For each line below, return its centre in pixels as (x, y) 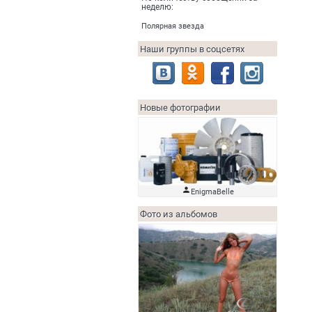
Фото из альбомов (179, 214)
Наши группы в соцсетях (192, 49)
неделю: (157, 7)
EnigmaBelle (212, 192)
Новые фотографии (180, 108)
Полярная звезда (173, 26)
